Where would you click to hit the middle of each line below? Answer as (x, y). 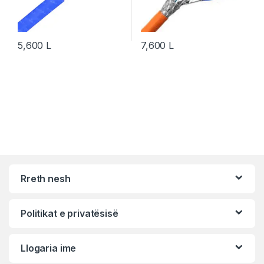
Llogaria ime (49, 248)
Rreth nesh (46, 178)
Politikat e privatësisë (70, 213)
